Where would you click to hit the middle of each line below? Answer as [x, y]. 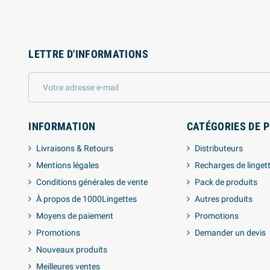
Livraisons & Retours [75, 148]
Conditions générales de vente [92, 182]
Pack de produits [226, 182]
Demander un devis [230, 232]
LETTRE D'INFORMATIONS [88, 54]
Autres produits [223, 199]
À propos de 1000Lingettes [87, 199]
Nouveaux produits [72, 249]
